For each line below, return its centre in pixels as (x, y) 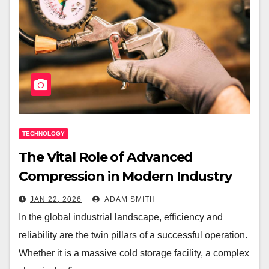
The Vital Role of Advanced (106, 157)
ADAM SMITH (129, 200)
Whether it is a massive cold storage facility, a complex (134, 253)
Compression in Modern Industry (125, 177)
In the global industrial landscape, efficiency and (121, 217)
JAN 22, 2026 (56, 200)
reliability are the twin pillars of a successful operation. (133, 235)
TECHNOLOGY (44, 134)
